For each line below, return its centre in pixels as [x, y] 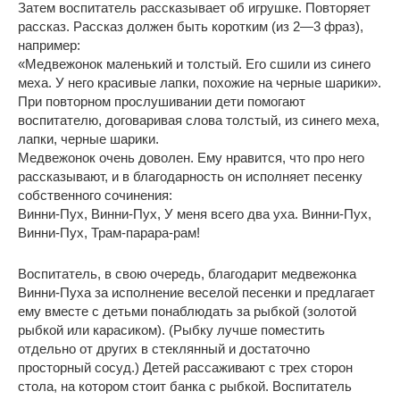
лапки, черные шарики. [88, 138]
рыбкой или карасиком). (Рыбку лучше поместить [171, 329]
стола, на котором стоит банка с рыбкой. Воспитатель [185, 386]
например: [49, 45]
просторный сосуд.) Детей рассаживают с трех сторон [185, 367]
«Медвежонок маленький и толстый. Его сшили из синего [194, 63]
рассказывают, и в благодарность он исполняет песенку [190, 176]
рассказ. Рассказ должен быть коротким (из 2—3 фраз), [191, 26]
